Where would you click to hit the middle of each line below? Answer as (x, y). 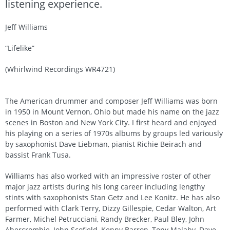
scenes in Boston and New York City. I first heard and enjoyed (111, 122)
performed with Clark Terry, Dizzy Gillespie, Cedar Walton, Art (111, 208)
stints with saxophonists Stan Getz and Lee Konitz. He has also (112, 197)
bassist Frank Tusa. (38, 155)
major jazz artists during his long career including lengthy (105, 186)
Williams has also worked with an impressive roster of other (108, 176)
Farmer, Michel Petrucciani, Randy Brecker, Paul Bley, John (105, 219)
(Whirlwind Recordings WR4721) (60, 69)
